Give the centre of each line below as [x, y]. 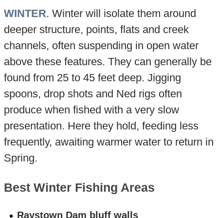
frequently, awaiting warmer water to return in [109, 142]
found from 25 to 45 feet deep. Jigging [92, 77]
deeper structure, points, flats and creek [96, 29]
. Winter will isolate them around [121, 13]
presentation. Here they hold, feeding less [101, 126]
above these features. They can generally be [108, 61]
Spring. [20, 158]
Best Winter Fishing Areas [79, 188]
